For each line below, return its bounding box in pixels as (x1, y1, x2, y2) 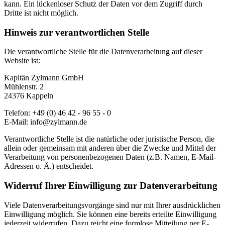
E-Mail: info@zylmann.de (4, 118, 87, 127)
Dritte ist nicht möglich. (4, 8, 78, 17)
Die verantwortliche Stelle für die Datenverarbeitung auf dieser (4, 47, 202, 56)
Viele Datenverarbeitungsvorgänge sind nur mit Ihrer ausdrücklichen (4, 200, 220, 209)
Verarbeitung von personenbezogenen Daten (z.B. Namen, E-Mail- (4, 153, 216, 162)
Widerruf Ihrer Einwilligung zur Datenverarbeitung (4, 180, 217, 191)
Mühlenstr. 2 (4, 82, 44, 91)
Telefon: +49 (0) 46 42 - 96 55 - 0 (4, 108, 111, 118)
